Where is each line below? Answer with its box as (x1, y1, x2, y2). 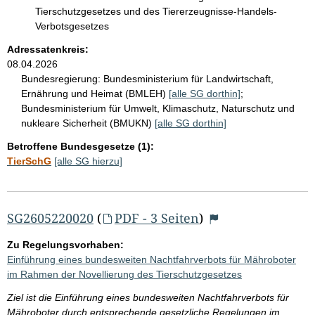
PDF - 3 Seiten (114, 209, 199, 226)
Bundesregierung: (21, 72, 101, 84)
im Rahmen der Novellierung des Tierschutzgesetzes (7, 268, 242, 280)
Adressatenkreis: (7, 43, 89, 55)
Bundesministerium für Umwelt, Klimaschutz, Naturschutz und (21, 102, 295, 114)
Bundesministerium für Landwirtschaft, (103, 72, 274, 84)
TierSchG (7, 155, 51, 167)
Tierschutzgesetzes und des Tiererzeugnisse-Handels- (35, 5, 277, 17)
